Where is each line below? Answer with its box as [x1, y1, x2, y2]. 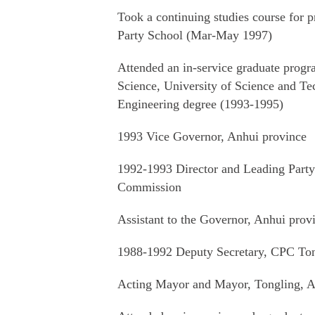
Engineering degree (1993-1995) [117, 97, 283, 111]
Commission [117, 180, 181, 194]
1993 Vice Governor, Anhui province [117, 129, 307, 143]
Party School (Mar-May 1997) [117, 28, 272, 42]
